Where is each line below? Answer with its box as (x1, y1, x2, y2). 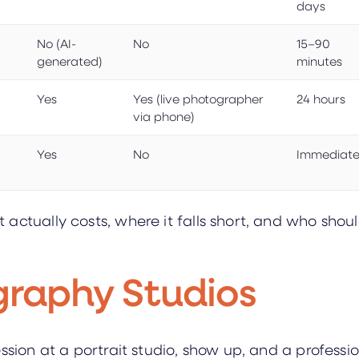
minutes (296, 52, 342, 69)
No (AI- (37, 34, 76, 51)
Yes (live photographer (133, 90, 264, 107)
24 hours (296, 90, 345, 107)
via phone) (133, 107, 195, 124)
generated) (37, 52, 103, 69)
